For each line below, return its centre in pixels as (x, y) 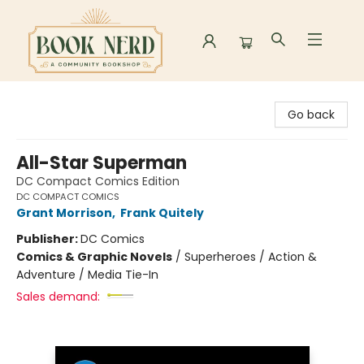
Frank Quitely (162, 213)
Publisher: (48, 239)
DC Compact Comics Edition (98, 181)
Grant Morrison (64, 213)
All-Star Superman (102, 163)
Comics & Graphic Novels (94, 257)
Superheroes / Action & (251, 257)
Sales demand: (58, 297)
